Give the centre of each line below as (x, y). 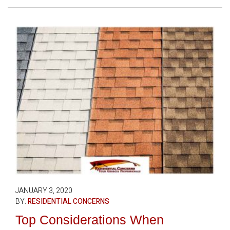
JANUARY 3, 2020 (44, 191)
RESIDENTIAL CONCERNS (69, 202)
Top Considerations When (90, 220)
